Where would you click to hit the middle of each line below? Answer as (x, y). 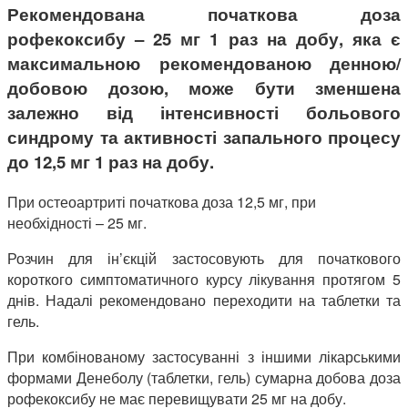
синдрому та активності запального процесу (204, 138)
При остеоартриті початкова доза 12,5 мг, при (162, 202)
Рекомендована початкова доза (204, 15)
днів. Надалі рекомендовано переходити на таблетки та (204, 301)
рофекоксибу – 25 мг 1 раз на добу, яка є (204, 39)
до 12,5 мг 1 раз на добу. (111, 162)
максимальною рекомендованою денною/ (204, 64)
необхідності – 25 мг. (77, 223)
